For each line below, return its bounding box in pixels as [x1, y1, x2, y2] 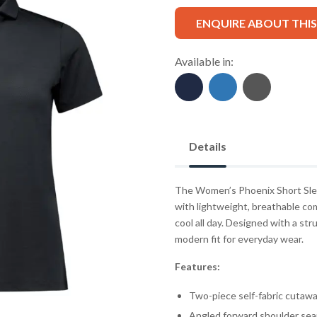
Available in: [174, 54, 234, 69]
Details [188, 139, 226, 154]
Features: [174, 260, 220, 273]
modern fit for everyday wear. [174, 233, 304, 246]
